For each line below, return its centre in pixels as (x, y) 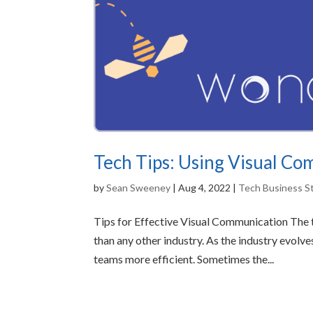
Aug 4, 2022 (205, 187)
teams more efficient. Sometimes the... (184, 259)
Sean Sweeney (139, 187)
